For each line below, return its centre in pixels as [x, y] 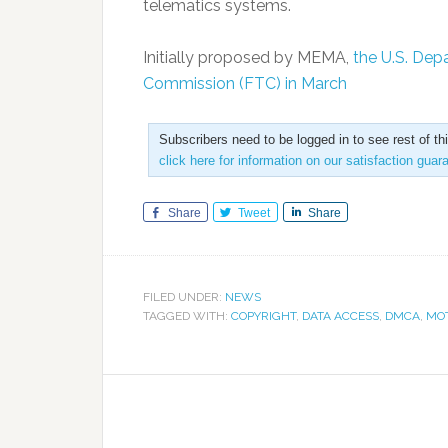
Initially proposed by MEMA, [248, 57]
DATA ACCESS [340, 316]
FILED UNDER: [184, 297]
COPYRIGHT [263, 316]
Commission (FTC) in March [245, 83]
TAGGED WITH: [187, 316]
